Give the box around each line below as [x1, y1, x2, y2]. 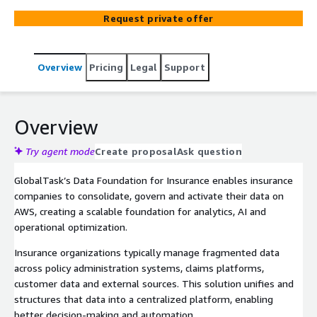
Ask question [176, 144, 242, 157]
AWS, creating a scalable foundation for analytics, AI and [14, 204, 266, 217]
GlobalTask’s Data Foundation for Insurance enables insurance [14, 173, 293, 186]
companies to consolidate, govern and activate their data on [14, 189, 284, 202]
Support [164, 60, 205, 73]
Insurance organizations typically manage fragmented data [14, 246, 279, 258]
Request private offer [103, 11, 214, 24]
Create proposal [95, 144, 177, 157]
